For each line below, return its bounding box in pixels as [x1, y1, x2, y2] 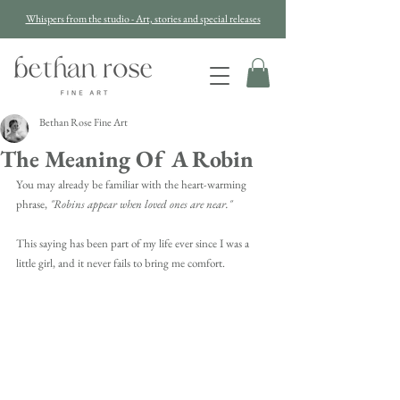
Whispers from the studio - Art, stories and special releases [25, 12, 261, 26]
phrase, [16, 196, 47, 212]
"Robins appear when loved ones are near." [47, 196, 232, 212]
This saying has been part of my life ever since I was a [16, 236, 252, 252]
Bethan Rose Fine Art [39, 115, 128, 130]
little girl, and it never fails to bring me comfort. [16, 255, 228, 271]
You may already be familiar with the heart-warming [16, 177, 249, 193]
